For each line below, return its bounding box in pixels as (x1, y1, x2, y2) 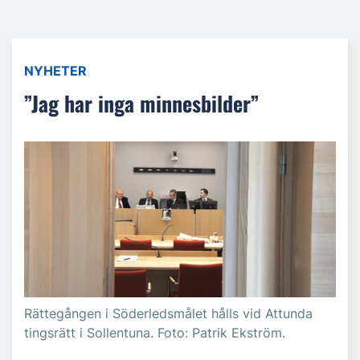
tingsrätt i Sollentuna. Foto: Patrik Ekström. (24, 325, 285, 341)
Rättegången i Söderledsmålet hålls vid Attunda (24, 305, 313, 321)
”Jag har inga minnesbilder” (24, 88, 259, 119)
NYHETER (24, 63, 87, 79)
